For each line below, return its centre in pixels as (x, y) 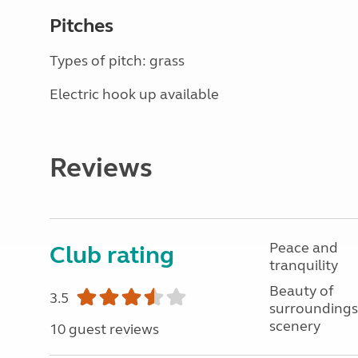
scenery (294, 326)
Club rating (112, 255)
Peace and (303, 248)
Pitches (82, 26)
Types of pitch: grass (117, 61)
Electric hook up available (134, 94)
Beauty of (301, 291)
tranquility (303, 265)
